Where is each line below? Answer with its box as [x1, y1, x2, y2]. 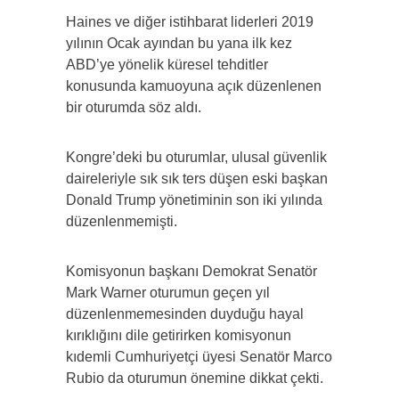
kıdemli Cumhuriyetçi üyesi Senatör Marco [66, 349, 332, 365]
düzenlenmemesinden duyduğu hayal [66, 306, 304, 322]
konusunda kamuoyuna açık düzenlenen [66, 78, 322, 94]
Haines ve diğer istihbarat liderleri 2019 [66, 14, 313, 30]
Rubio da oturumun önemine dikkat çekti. [66, 370, 323, 387]
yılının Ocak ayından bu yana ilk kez [66, 36, 292, 52]
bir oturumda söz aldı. [66, 100, 201, 116]
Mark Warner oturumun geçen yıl [66, 285, 270, 301]
